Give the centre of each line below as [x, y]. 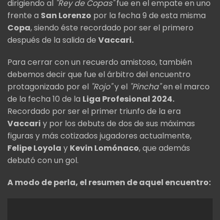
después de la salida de [53, 40]
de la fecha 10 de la [45, 99]
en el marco [185, 87]
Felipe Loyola [34, 148]
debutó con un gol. [44, 161]
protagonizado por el [49, 87]
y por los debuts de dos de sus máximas [118, 124]
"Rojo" [102, 87]
